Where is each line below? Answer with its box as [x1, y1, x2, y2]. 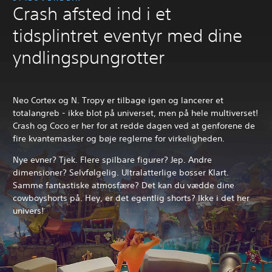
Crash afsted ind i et [13, 2, 171, 24]
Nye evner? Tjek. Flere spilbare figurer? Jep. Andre [13, 154, 212, 165]
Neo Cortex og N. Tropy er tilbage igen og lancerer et [13, 94, 223, 106]
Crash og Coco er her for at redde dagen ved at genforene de [13, 120, 255, 131]
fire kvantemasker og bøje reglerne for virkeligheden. [13, 132, 225, 144]
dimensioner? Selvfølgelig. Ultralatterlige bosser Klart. [13, 166, 229, 178]
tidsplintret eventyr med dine [13, 24, 242, 46]
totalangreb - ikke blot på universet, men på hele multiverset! [13, 107, 258, 118]
